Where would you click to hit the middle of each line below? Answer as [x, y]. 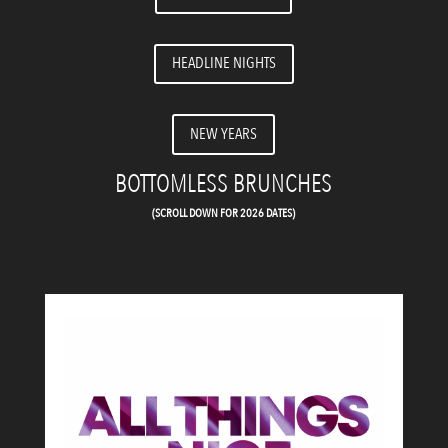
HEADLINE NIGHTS [223, 63]
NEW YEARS [224, 133]
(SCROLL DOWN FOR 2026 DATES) [224, 212]
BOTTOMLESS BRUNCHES [224, 184]
